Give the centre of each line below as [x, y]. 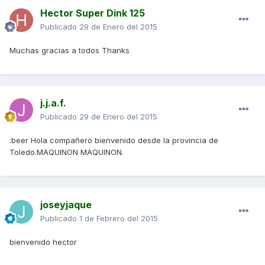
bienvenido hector [43, 242]
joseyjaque [66, 204]
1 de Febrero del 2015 [119, 218]
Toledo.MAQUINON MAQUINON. [67, 152]
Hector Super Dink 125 [93, 13]
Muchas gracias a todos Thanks [70, 50]
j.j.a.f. [53, 103]
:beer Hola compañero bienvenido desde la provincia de [114, 140]
